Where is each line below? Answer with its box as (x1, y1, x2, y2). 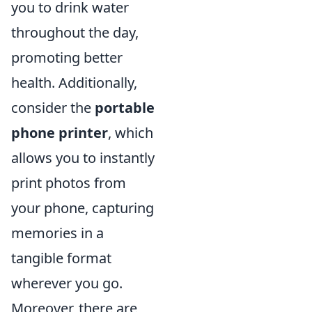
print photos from (11, 173, 126, 193)
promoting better (11, 48, 123, 68)
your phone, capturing (11, 198, 154, 218)
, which (108, 123, 153, 143)
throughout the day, (11, 23, 139, 42)
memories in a (11, 224, 104, 243)
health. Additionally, (11, 73, 137, 93)
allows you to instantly (11, 148, 155, 168)
